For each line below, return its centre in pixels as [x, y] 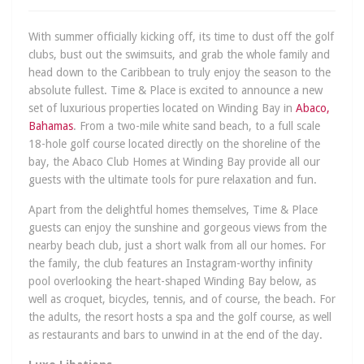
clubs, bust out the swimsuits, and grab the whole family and [179, 55]
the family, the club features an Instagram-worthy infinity [171, 264]
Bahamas [51, 126]
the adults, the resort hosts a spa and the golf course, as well [180, 317]
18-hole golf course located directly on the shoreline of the [174, 144]
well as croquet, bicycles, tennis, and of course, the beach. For [182, 299]
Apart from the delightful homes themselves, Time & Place [173, 210]
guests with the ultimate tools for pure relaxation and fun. [173, 180]
